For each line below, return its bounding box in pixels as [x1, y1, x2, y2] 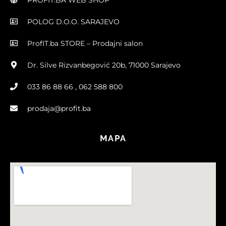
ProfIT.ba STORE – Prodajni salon [27, 38, 143, 48]
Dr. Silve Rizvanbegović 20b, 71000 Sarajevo [27, 60, 181, 70]
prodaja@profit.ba [27, 103, 91, 113]
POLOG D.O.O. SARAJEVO [27, 17, 120, 26]
